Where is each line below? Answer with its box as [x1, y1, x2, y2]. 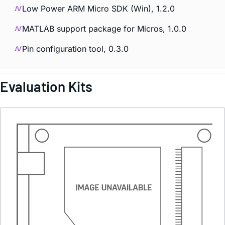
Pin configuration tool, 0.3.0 [22, 44, 129, 54]
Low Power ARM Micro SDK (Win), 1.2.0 [22, 4, 175, 14]
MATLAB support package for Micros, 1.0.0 [22, 24, 186, 34]
